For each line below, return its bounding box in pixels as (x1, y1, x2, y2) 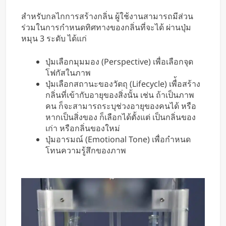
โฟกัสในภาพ (45, 67, 91, 79)
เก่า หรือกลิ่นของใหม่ (45, 123, 120, 134)
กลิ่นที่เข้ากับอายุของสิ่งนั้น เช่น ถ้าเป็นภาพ (45, 89, 194, 101)
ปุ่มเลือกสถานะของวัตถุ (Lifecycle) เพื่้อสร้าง (45, 78, 200, 90)
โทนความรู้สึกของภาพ (45, 145, 126, 156)
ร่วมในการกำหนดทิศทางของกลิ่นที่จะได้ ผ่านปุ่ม (21, 22, 191, 33)
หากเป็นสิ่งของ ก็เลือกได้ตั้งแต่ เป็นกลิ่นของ (45, 111, 196, 123)
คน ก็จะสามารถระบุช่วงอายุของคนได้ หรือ (45, 100, 196, 112)
